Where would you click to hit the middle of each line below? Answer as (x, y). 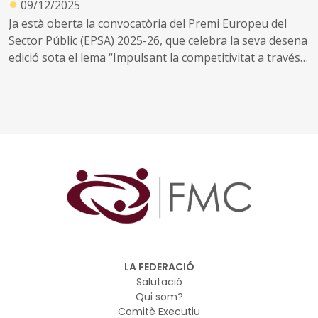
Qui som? (159, 296)
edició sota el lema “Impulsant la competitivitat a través (154, 58)
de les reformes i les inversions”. (94, 75)
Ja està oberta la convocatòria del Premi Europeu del (148, 24)
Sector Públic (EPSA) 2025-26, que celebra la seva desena (158, 41)
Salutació (159, 281)
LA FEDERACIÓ (159, 267)
